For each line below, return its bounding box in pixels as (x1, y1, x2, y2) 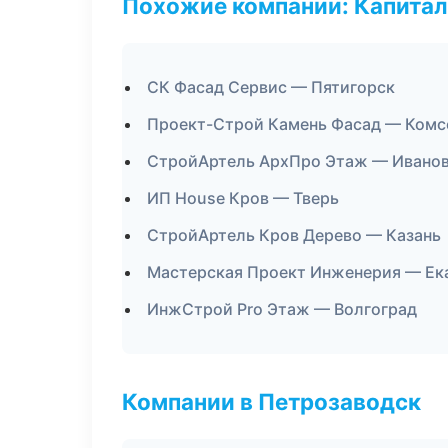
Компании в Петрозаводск (122, 388, 421, 415)
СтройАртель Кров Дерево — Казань (147, 225, 441, 245)
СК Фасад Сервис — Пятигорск (147, 77, 395, 97)
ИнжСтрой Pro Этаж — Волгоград (147, 299, 417, 319)
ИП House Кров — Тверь (147, 188, 339, 208)
